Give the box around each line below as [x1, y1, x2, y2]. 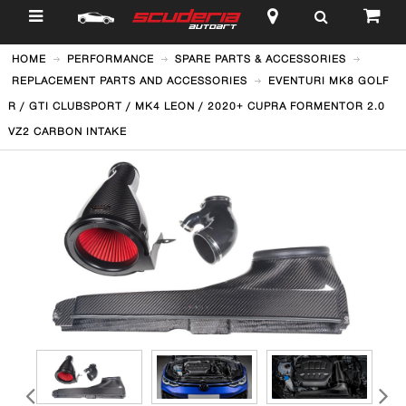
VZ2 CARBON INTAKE [7, 124, 127, 137]
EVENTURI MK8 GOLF [267, 74, 389, 87]
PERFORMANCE [66, 53, 154, 65]
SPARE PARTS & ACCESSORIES [174, 53, 346, 65]
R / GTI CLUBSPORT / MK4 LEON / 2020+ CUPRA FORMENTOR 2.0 [7, 100, 385, 112]
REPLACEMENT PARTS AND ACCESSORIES [11, 74, 247, 87]
